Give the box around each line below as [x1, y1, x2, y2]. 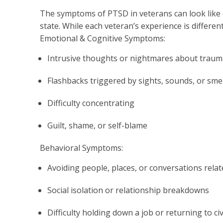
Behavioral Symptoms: [40, 142, 123, 153]
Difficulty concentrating [47, 97, 134, 109]
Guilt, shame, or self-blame [47, 119, 147, 131]
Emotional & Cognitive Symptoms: [40, 32, 165, 44]
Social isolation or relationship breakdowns [47, 184, 209, 196]
